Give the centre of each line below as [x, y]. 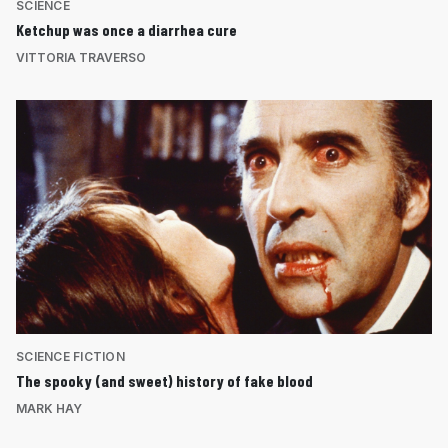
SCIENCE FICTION [70, 357]
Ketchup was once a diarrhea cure [126, 30]
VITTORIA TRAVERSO [81, 58]
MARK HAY [49, 409]
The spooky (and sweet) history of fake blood [164, 381]
